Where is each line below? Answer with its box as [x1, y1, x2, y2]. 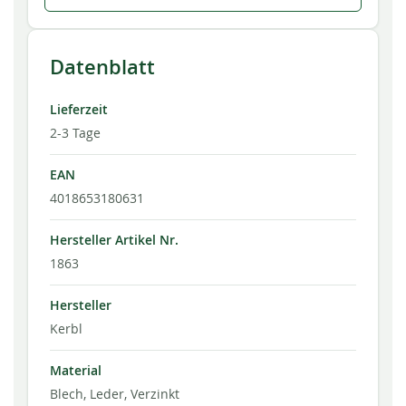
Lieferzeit [50, 101, 108, 119]
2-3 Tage [50, 124, 101, 142]
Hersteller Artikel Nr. [50, 232, 179, 249]
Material [50, 362, 101, 380]
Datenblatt [50, 53, 155, 82]
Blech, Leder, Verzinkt [50, 385, 179, 403]
